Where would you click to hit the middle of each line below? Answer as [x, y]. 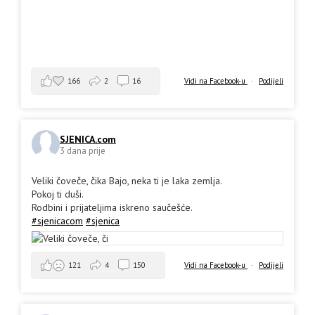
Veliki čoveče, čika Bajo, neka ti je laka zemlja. [127, 180]
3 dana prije [83, 151]
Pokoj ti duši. [58, 194]
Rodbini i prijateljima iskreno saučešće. [112, 207]
